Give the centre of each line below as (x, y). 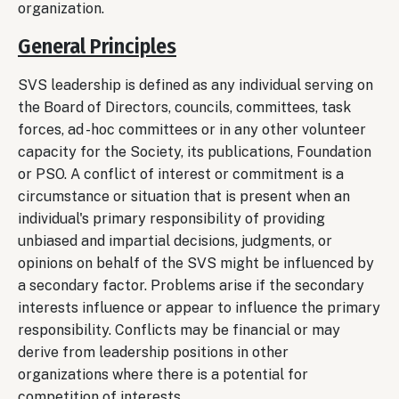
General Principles (97, 46)
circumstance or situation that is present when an (184, 196)
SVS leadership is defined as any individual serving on (195, 85)
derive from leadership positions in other (153, 352)
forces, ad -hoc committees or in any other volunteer (192, 129)
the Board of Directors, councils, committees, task (184, 107)
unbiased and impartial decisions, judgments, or (175, 240)
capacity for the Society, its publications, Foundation (195, 151)
